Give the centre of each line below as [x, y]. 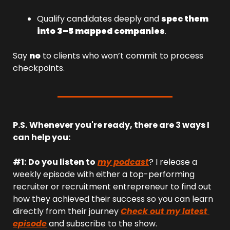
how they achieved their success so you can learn [113, 199]
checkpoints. [39, 68]
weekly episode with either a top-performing [104, 174]
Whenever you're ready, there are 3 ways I [119, 125]
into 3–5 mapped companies [101, 31]
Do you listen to [62, 162]
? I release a [173, 162]
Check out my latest [164, 211]
